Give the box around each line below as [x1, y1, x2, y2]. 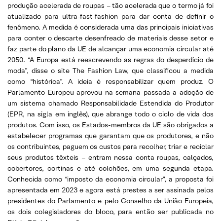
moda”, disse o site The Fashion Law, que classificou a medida [7, 66, 214, 75]
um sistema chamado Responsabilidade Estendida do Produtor [7, 98, 214, 108]
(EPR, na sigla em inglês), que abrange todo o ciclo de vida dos [7, 109, 214, 118]
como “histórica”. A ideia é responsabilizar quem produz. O [7, 76, 214, 86]
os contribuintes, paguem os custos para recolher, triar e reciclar [7, 142, 214, 151]
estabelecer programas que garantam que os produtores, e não [7, 131, 214, 140]
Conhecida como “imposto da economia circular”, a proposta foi [7, 174, 214, 184]
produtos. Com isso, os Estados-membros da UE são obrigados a [7, 120, 214, 129]
